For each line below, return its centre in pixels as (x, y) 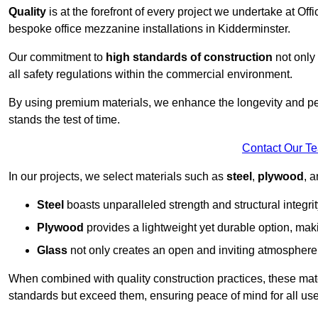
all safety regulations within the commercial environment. (150, 75)
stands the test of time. (64, 120)
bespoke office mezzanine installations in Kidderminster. (149, 29)
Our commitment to (57, 57)
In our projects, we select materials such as (117, 177)
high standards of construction (189, 57)
